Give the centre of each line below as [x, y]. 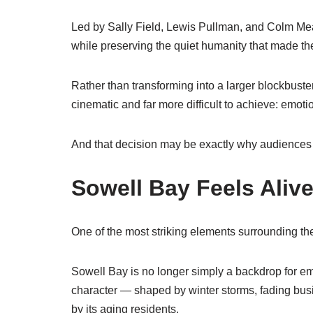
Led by [89, 27]
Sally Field [134, 27]
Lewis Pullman [203, 27]
